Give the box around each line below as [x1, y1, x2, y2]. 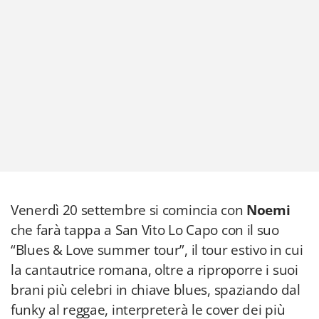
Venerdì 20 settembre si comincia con [11, 201, 246, 219]
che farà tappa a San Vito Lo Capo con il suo [11, 221, 279, 239]
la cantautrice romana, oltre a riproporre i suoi [11, 261, 298, 279]
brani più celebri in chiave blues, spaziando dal [11, 281, 300, 299]
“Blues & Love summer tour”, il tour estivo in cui [11, 241, 303, 259]
